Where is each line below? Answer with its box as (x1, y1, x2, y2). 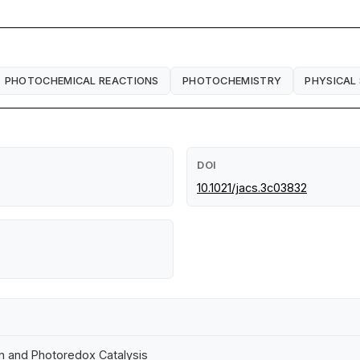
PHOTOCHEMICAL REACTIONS (4, 74, 159, 87)
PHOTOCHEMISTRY (182, 74, 282, 87)
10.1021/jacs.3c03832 (197, 181, 307, 195)
